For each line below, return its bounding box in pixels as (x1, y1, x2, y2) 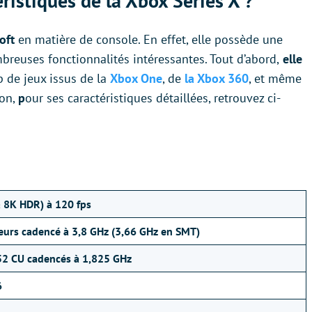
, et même (249, 70, 302, 87)
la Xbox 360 (185, 70, 249, 87)
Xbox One (110, 70, 162, 87)
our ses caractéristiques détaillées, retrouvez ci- (25, 90, 281, 107)
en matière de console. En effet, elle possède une (18, 31, 283, 48)
